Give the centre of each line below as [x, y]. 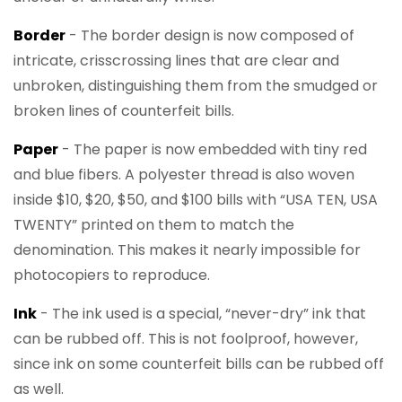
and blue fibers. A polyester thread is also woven [184, 175]
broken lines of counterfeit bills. [124, 111]
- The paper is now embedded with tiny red [213, 149]
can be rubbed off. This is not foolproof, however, [186, 339]
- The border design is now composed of [210, 35]
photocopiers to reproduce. [112, 275]
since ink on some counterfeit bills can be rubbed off [199, 364]
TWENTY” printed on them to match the [154, 225]
